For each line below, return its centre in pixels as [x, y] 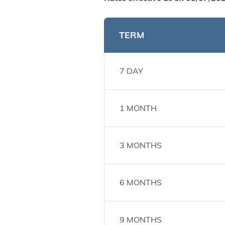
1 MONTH [138, 108]
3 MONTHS [141, 145]
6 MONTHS [141, 182]
